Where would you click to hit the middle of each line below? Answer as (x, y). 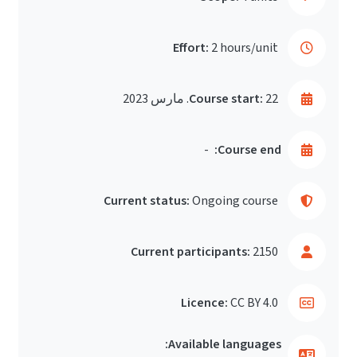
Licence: (204, 303)
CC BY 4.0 (254, 303)
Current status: (147, 201)
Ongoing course (235, 201)
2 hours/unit (245, 48)
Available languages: (225, 344)
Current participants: (190, 252)
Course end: (249, 150)
